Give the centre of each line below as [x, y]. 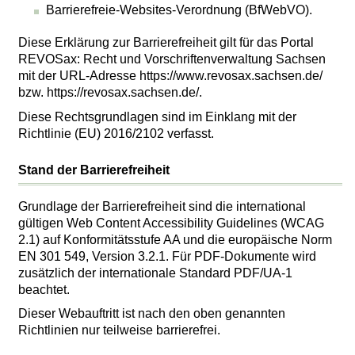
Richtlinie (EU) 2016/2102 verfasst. [116, 133]
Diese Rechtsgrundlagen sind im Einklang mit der [158, 116]
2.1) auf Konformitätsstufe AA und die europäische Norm [176, 239]
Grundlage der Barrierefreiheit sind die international [162, 206]
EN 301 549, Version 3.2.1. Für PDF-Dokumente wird [168, 256]
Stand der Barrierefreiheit [94, 170]
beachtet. [44, 289]
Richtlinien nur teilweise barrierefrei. [120, 330]
